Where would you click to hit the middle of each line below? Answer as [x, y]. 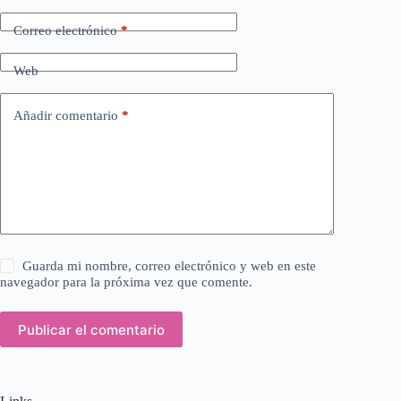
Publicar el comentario [91, 329]
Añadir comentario [66, 115]
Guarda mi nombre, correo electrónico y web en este [170, 266]
